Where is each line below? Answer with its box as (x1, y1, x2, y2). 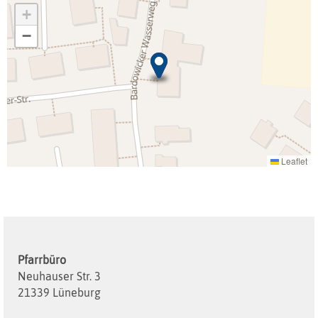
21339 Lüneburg (18, 286, 101, 300)
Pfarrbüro (18, 253, 66, 267)
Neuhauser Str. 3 (18, 270, 101, 283)
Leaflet (279, 155, 307, 168)
